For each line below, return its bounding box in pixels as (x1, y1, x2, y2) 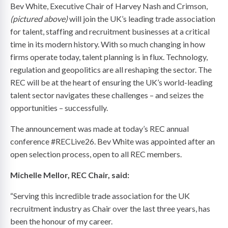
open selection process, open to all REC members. (10, 149, 182, 159)
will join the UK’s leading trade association (68, 14, 215, 24)
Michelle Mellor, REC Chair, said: (10, 170, 129, 180)
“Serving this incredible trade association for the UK (10, 191, 190, 201)
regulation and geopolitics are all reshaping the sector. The (10, 65, 212, 75)
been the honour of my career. (10, 216, 112, 226)
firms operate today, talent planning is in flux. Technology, (10, 52, 208, 62)
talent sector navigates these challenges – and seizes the (10, 90, 204, 100)
